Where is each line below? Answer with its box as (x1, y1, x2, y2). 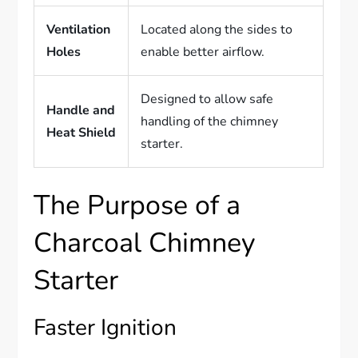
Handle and (46, 101, 116, 120)
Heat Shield (46, 124, 117, 142)
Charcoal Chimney (34, 225, 256, 262)
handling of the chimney (141, 113, 279, 131)
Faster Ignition (34, 312, 177, 344)
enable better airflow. (141, 43, 265, 62)
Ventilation (46, 21, 111, 39)
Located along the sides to (141, 21, 293, 39)
